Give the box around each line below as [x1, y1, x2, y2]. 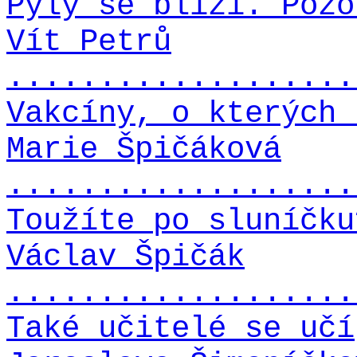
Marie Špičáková [6, 131, 281, 168]
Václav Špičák [6, 239, 245, 276]
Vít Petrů [6, 24, 171, 61]
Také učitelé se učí [6, 311, 355, 347]
